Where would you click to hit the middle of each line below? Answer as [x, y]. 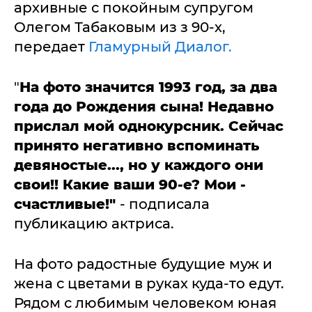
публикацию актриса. [94, 224]
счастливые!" [67, 204]
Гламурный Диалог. [160, 47]
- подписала [165, 204]
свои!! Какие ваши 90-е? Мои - [130, 185]
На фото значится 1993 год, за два [148, 87]
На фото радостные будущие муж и [143, 264]
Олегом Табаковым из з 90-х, [120, 27]
